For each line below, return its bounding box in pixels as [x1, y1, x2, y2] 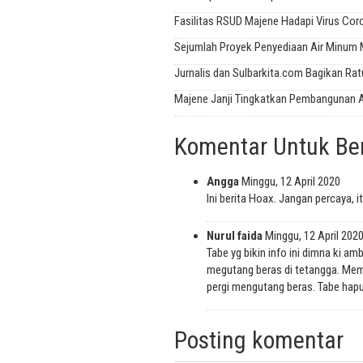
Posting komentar [173, 326, 344, 355]
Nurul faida [206, 228, 263, 244]
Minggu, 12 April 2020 [241, 174, 340, 190]
